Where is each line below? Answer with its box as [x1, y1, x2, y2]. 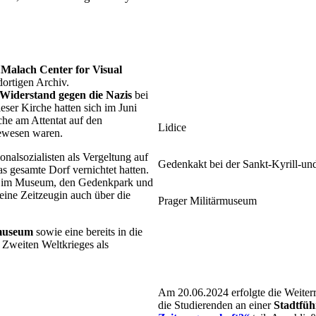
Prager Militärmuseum [158, 194, 257, 207]
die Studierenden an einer [158, 298, 274, 311]
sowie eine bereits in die [33, 225, 142, 238]
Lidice [158, 121, 186, 133]
